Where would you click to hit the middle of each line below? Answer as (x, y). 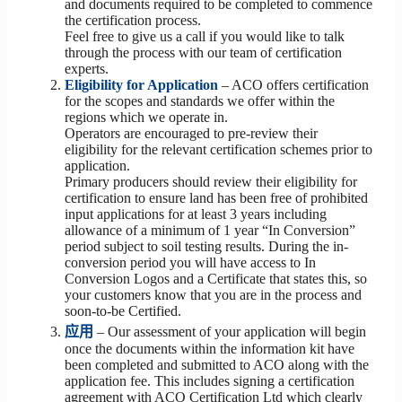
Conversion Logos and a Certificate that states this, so (216, 279)
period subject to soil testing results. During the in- (206, 246)
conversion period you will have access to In (190, 262)
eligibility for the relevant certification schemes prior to (218, 149)
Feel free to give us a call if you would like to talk (205, 36)
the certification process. (133, 20)
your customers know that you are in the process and (213, 295)
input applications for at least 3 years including (196, 214)
